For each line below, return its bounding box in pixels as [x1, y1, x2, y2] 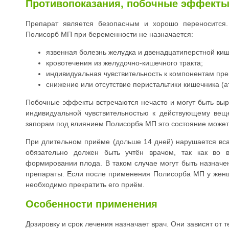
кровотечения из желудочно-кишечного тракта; [46, 58, 203, 67]
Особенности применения [26, 198, 157, 210]
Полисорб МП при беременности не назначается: [26, 30, 193, 38]
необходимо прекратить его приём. [26, 180, 145, 189]
